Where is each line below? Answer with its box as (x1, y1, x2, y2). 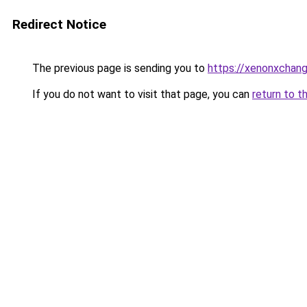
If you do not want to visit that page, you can (29, 88, 252, 101)
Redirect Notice (12, 16, 106, 32)
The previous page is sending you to (29, 62, 208, 75)
